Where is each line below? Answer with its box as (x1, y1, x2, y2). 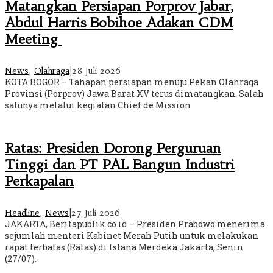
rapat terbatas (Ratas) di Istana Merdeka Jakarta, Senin (5, 241, 243, 253)
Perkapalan (5, 173, 74, 190)
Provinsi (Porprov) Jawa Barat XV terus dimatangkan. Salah (5, 87, 264, 99)
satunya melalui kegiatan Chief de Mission (5, 99, 191, 111)
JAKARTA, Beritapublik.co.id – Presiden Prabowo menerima (5, 218, 265, 230)
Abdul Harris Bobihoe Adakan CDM (5, 14, 233, 31)
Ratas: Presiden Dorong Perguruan (5, 140, 221, 157)
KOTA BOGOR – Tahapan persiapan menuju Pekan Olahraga (5, 76, 258, 88)
